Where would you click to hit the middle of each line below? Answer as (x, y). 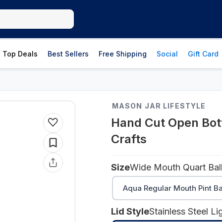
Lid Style (130, 211)
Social (167, 54)
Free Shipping (123, 54)
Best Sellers (68, 54)
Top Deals (20, 54)
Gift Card (203, 54)
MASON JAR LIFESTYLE (159, 106)
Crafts (129, 139)
